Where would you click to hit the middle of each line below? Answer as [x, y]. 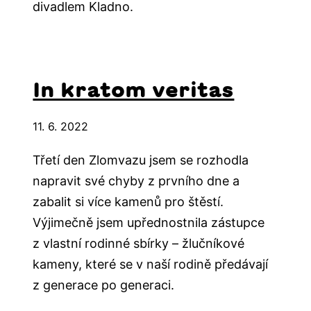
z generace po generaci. [104, 285]
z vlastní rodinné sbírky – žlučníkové [139, 243]
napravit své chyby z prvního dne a [136, 180]
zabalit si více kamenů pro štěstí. [128, 201]
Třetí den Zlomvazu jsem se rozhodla [141, 160]
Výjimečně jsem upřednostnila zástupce [149, 222]
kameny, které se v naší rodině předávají [151, 264]
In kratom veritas [134, 89]
